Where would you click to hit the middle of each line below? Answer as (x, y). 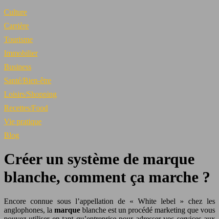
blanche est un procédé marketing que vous (148, 210)
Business (18, 67)
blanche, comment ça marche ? (107, 177)
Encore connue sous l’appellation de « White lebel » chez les (109, 201)
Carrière (16, 26)
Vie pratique (23, 121)
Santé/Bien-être (28, 80)
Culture (15, 12)
